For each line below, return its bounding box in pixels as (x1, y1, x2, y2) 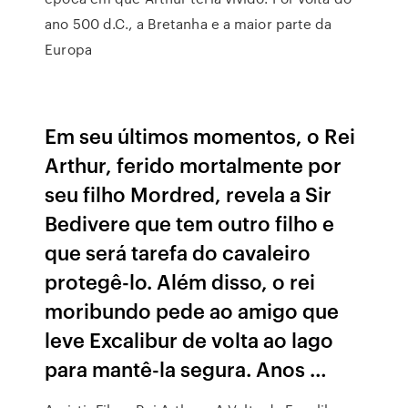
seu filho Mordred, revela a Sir (45, 179, 332, 208)
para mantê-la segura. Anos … (45, 354, 328, 382)
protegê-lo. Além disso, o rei (45, 267, 316, 295)
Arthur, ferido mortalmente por (45, 150, 342, 178)
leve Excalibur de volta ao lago (45, 325, 334, 353)
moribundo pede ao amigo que (45, 296, 340, 324)
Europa (45, 39, 96, 59)
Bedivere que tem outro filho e (45, 209, 335, 237)
